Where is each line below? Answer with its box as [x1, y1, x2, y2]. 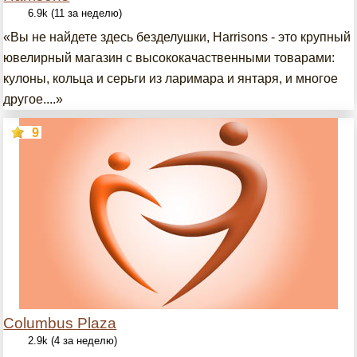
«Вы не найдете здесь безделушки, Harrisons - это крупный [3, 30, 351, 44]
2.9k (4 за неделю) [28, 335, 118, 347]
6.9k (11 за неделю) [28, 7, 123, 19]
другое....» [3, 92, 64, 106]
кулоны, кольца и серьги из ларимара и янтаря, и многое [3, 72, 339, 85]
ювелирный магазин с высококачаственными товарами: [3, 51, 335, 65]
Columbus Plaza [3, 315, 117, 331]
